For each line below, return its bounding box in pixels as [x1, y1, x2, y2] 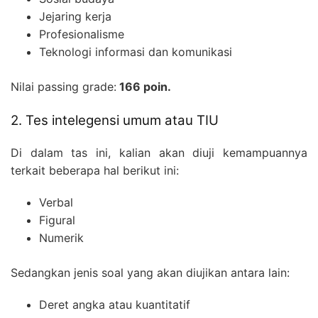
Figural [39, 212, 75, 227]
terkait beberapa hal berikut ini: [11, 163, 179, 177]
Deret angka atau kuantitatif [39, 297, 190, 312]
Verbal [39, 194, 73, 209]
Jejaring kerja [39, 9, 111, 23]
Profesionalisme [39, 26, 124, 41]
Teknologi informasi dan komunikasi [39, 44, 232, 59]
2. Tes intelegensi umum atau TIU [11, 111, 219, 128]
